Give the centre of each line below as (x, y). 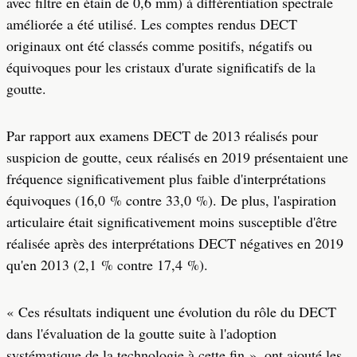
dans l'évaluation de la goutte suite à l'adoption (141, 333)
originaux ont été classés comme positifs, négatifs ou (159, 45)
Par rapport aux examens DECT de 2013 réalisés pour (162, 135)
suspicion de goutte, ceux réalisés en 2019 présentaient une (177, 157)
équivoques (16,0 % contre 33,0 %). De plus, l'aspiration (171, 200)
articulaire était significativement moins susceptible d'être (172, 222)
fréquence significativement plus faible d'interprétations (166, 178)
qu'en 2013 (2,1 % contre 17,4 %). (107, 265)
